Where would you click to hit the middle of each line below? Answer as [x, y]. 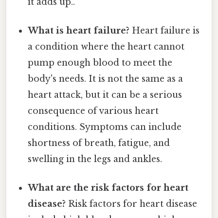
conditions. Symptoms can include [105, 127]
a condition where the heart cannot [106, 47]
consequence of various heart [93, 111]
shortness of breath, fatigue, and [99, 143]
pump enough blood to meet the [100, 63]
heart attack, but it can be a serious [105, 95]
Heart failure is [165, 31]
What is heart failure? [79, 31]
